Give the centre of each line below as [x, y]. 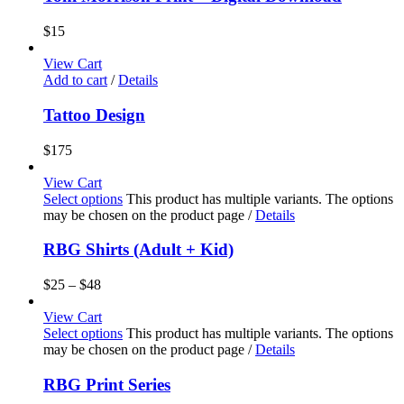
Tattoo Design [94, 115]
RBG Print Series [107, 384]
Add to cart [75, 80]
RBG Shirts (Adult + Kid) [138, 250]
